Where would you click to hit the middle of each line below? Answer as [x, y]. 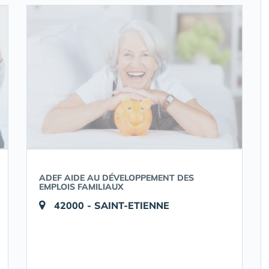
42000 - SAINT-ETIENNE [112, 205]
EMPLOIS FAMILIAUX [81, 187]
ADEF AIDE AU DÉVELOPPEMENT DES [116, 178]
